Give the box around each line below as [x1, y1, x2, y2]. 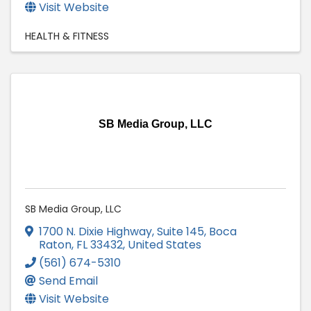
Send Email [39, 273, 98, 289]
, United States [123, 237, 201, 253]
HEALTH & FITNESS [25, 29, 109, 44]
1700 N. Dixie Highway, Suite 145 [39, 224, 204, 240]
